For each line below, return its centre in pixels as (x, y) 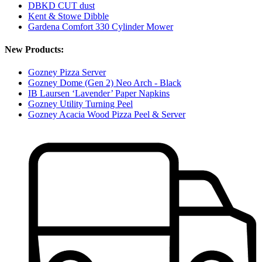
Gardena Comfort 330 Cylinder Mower (101, 26)
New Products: (34, 50)
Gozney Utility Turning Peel (80, 104)
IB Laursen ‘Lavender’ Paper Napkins (99, 94)
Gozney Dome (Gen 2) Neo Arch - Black (105, 83)
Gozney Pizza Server (67, 73)
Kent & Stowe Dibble (68, 16)
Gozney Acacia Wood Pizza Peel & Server (107, 115)
